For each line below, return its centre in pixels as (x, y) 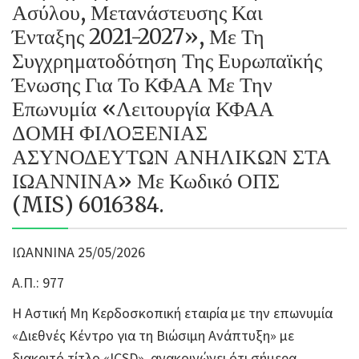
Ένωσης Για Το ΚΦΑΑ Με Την (142, 85)
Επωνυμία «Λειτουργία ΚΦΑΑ (143, 109)
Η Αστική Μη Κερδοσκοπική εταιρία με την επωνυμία (172, 313)
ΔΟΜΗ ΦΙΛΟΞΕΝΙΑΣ (110, 133)
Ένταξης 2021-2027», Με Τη (138, 36)
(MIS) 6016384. (88, 205)
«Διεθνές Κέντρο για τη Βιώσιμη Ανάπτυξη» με (153, 335)
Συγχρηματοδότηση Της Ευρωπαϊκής (167, 61)
